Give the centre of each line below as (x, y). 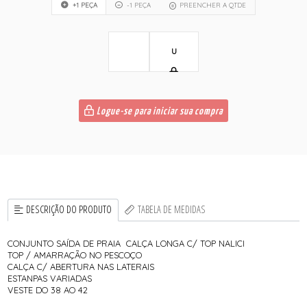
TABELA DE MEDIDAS (171, 210)
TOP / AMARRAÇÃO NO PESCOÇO (76, 255)
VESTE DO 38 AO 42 (48, 290)
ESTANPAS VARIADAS (50, 279)
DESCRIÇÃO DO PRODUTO (69, 210)
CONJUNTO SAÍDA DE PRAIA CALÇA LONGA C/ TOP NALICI (126, 244)
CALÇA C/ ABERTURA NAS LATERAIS (81, 267)
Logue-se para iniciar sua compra (159, 112)
